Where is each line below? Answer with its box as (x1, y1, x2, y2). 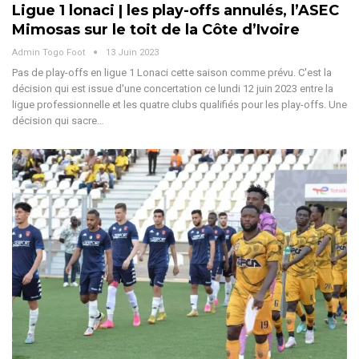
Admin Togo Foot (12, 46, 87, 58)
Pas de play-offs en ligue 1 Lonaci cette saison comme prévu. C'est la (12, 66, 332, 79)
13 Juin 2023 (106, 46, 159, 58)
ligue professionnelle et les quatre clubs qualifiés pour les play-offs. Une (12, 98, 347, 111)
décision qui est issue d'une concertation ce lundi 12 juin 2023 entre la (12, 82, 333, 95)
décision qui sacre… (12, 114, 104, 127)
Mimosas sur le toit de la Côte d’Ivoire (12, 20, 300, 38)
